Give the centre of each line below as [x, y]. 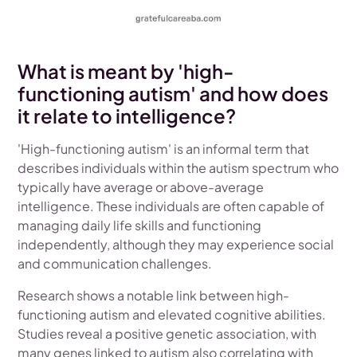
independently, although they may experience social [176, 244]
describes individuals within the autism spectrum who [178, 168]
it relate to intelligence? [127, 116]
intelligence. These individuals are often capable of [171, 206]
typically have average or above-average [141, 187]
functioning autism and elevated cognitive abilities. [172, 314]
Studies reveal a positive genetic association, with [167, 333]
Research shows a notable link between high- [154, 295]
